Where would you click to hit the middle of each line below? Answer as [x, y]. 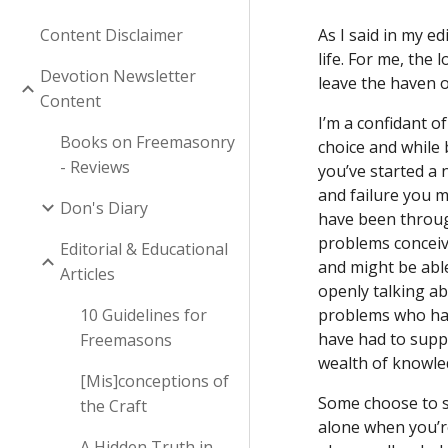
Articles [87, 273]
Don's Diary [104, 207]
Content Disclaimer [111, 34]
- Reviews [95, 166]
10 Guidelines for [143, 314]
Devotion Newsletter [118, 75]
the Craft [113, 405]
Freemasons [126, 339]
